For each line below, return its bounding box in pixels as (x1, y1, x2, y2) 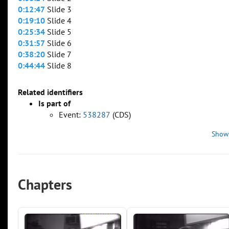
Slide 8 (45, 60, 72, 71)
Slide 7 (45, 49, 72, 60)
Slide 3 (45, 4, 72, 15)
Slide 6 (45, 38, 72, 49)
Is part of (38, 98, 71, 109)
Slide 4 (45, 15, 72, 26)
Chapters (18, 175, 72, 194)
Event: (59, 109, 83, 120)
